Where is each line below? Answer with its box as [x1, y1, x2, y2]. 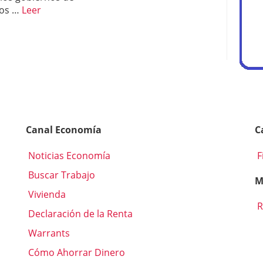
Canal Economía [26, 123, 102, 137]
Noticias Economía [26, 149, 110, 162]
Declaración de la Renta [26, 207, 133, 220]
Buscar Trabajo [26, 168, 95, 181]
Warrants [26, 226, 70, 240]
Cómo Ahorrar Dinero [26, 245, 125, 259]
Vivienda [26, 187, 66, 201]
